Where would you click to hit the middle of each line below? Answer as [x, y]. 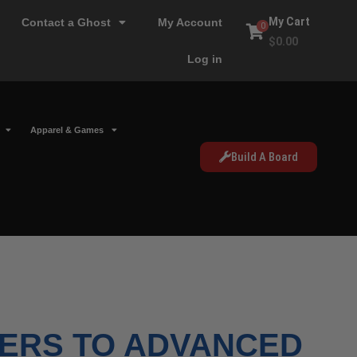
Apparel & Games [67, 130]
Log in [205, 59]
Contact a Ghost [67, 22]
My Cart [290, 22]
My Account [190, 22]
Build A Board [264, 157]
